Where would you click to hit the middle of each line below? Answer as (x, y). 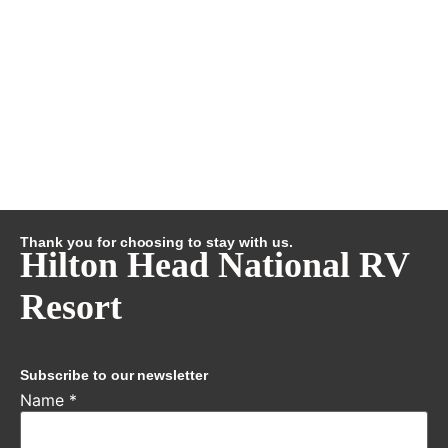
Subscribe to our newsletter (114, 374)
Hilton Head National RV (214, 264)
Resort (71, 306)
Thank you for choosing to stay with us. (156, 241)
